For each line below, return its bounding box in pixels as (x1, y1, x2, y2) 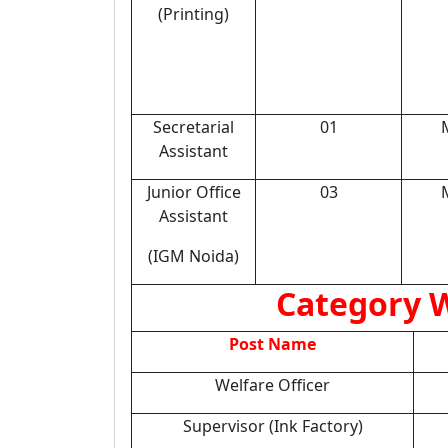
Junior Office (146, 181, 241, 203)
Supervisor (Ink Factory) (182, 415, 363, 437)
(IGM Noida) (148, 245, 239, 267)
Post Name (229, 333, 316, 355)
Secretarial (153, 116, 234, 138)
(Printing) (158, 3, 229, 25)
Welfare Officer (215, 374, 330, 396)
